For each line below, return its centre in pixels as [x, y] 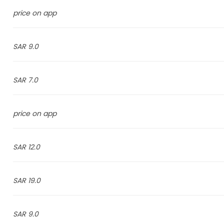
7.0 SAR [33, 80]
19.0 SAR [34, 180]
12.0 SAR [34, 147]
